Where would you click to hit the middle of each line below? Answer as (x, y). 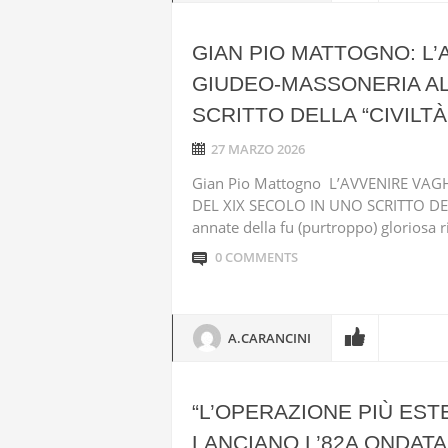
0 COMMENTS (256, 257)
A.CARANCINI (269, 338)
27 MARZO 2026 (258, 149)
